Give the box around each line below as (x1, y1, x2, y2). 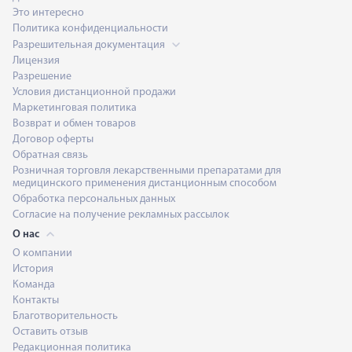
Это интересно (13, 6, 84, 19)
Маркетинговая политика (13, 101, 137, 114)
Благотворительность (13, 310, 118, 322)
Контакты (13, 294, 59, 306)
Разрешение (13, 70, 71, 82)
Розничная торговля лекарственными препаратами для (13, 164, 281, 177)
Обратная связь (13, 148, 88, 161)
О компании (13, 247, 72, 259)
